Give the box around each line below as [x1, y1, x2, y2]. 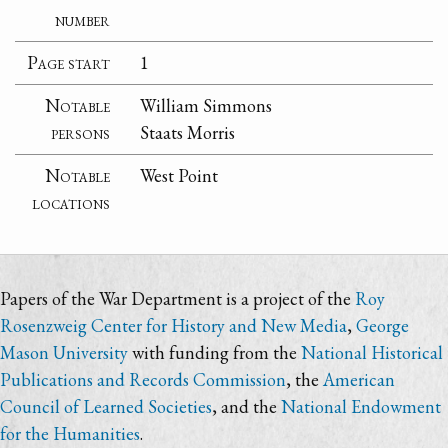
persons [51, 121, 111, 145]
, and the [212, 395, 281, 418]
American [323, 368, 395, 391]
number [55, 8, 111, 32]
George [356, 314, 409, 337]
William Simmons [140, 94, 273, 118]
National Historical [301, 341, 443, 364]
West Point [140, 164, 219, 188]
